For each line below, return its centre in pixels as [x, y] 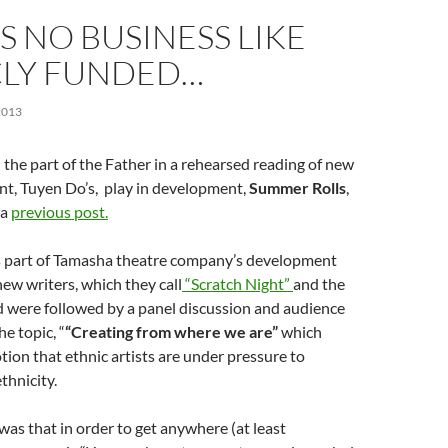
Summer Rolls [297, 187]
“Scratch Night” [237, 283]
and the [319, 283]
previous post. [59, 211]
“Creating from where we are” [173, 331]
